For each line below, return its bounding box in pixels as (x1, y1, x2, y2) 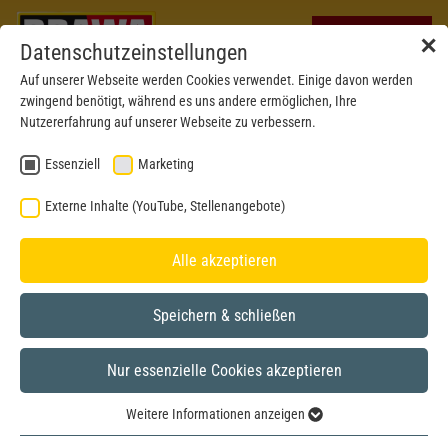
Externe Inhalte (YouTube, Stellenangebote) (45, 198, 285, 215)
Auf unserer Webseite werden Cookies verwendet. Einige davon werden (20, 72, 413, 88)
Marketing (138, 156, 194, 172)
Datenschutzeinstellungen (20, 40, 248, 65)
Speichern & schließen (152, 305, 296, 325)
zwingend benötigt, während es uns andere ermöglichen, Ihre (20, 93, 357, 109)
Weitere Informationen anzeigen (125, 405, 308, 422)
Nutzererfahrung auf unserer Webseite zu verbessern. (20, 114, 316, 130)
